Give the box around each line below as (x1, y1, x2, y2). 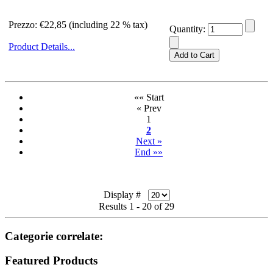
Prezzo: (9, 19, 40, 30)
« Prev (136, 103, 161, 113)
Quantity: (169, 24, 208, 34)
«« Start (133, 92, 164, 102)
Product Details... (9, 41, 75, 52)
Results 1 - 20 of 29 (99, 201, 174, 211)
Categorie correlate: (5, 229, 103, 243)
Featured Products (5, 254, 97, 268)
